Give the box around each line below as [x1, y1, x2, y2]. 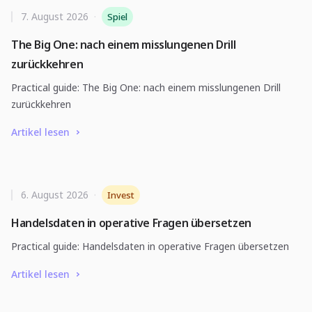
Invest [107, 189, 134, 201]
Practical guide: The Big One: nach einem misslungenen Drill [11, 81, 281, 94]
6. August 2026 [21, 188, 88, 201]
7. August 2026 [21, 10, 88, 23]
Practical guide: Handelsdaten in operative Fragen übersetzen [11, 240, 289, 253]
